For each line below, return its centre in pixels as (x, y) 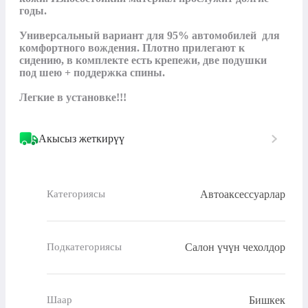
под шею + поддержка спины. (92, 72)
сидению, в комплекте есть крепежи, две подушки (143, 60)
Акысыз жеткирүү (81, 138)
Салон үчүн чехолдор (235, 247)
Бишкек (267, 300)
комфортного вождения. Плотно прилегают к (132, 47)
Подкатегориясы (84, 247)
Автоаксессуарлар (243, 194)
